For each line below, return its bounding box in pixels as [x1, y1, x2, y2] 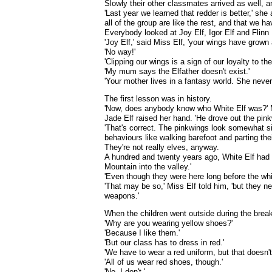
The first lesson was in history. [104, 94, 212, 103]
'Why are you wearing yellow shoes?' [104, 219, 233, 228]
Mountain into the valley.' [104, 162, 191, 171]
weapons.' [104, 191, 139, 200]
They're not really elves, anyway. [104, 143, 219, 152]
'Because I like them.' [104, 228, 180, 237]
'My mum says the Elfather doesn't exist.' [104, 67, 250, 76]
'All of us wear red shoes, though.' [104, 257, 223, 267]
